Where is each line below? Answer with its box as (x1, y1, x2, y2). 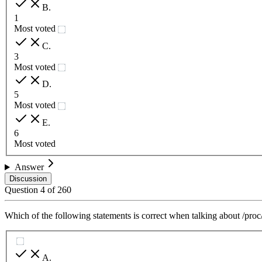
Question (5, 185, 40, 195)
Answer (14, 162, 44, 173)
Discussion (9, 174, 47, 184)
